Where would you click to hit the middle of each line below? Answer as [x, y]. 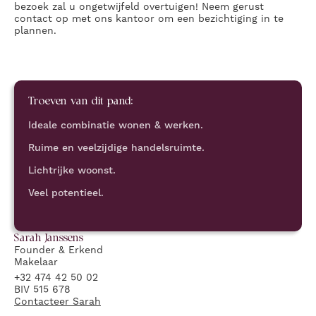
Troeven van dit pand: [81, 100]
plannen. [35, 30]
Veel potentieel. [68, 193]
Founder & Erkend [59, 250]
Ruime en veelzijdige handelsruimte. [116, 148]
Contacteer [43, 301]
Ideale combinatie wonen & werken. [116, 126]
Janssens [64, 237]
